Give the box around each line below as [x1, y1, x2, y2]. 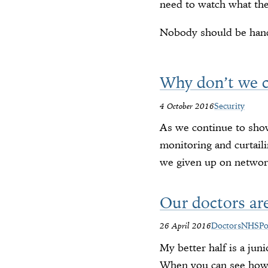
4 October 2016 [160, 100, 215, 111]
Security [214, 100, 245, 111]
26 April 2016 [160, 220, 212, 232]
